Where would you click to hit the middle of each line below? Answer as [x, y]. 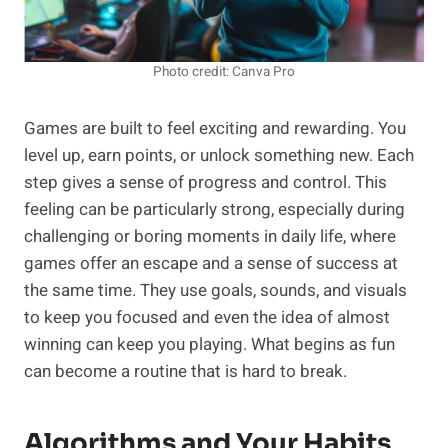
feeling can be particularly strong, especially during [214, 210]
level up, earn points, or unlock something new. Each [219, 156]
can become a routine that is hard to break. [185, 372]
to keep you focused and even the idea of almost [207, 318]
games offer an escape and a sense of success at [211, 264]
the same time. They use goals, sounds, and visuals [215, 291]
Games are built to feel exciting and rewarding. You [215, 129]
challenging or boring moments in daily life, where [210, 237]
